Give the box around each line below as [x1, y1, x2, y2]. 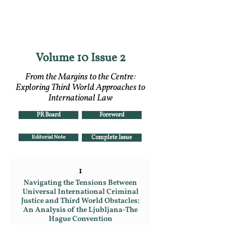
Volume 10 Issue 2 [35, 53, 126, 64]
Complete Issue [91, 135, 132, 141]
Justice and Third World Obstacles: [21, 196, 140, 206]
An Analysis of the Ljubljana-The [23, 205, 138, 215]
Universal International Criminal [22, 187, 139, 197]
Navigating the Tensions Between [24, 178, 137, 188]
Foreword [99, 112, 125, 118]
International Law [48, 92, 113, 104]
